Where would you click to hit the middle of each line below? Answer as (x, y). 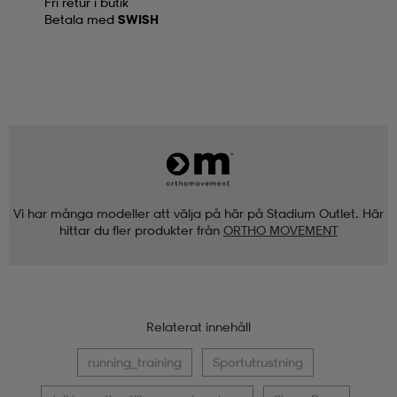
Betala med (81, 19)
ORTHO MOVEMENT (280, 230)
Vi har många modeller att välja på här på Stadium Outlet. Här (198, 213)
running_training (135, 362)
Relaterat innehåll (198, 326)
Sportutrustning (258, 362)
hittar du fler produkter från (140, 230)
